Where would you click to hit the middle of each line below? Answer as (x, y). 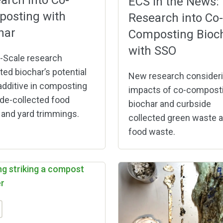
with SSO (152, 51)
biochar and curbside (169, 104)
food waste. (152, 131)
